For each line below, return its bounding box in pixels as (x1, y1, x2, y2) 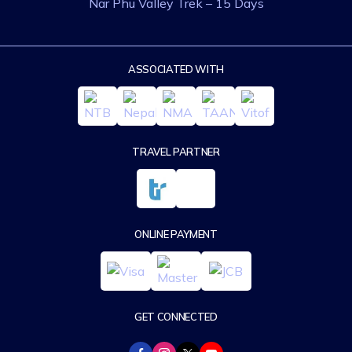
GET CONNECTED (134, 310, 218, 323)
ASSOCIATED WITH (127, 63, 224, 75)
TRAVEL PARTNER (132, 145, 220, 158)
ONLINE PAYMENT (134, 228, 218, 240)
